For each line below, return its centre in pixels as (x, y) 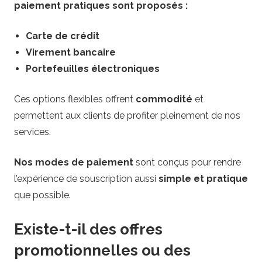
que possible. (42, 195)
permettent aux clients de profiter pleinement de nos (127, 115)
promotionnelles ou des (102, 250)
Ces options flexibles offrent (75, 99)
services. (32, 132)
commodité (164, 99)
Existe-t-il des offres (88, 229)
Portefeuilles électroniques (93, 68)
